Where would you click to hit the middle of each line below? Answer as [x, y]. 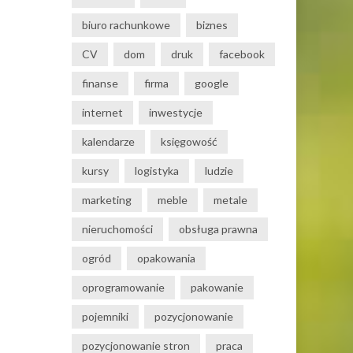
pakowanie [217, 287]
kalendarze [108, 141]
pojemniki [105, 316]
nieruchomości [117, 229]
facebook [242, 54]
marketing [107, 200]
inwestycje [176, 112]
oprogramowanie [123, 287]
